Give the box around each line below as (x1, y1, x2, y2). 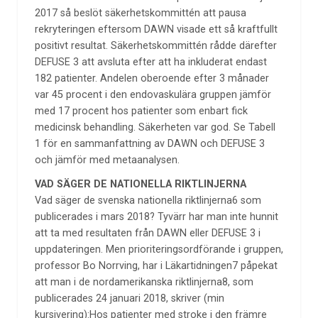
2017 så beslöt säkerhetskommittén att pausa (34, 6, 246, 19)
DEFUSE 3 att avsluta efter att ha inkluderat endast (34, 55, 267, 68)
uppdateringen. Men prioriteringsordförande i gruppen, (34, 243, 283, 256)
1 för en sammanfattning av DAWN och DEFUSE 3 (34, 137, 265, 150)
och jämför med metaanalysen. (34, 153, 180, 166)
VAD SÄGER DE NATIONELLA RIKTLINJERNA (34, 178, 246, 191)
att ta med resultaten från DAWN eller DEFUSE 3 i (34, 227, 261, 240)
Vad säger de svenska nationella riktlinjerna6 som (34, 194, 261, 207)
